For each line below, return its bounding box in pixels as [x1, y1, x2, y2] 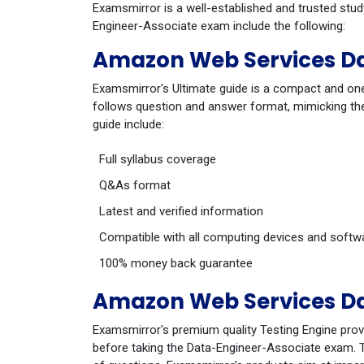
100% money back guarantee [99, 256, 253, 271]
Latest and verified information [99, 204, 263, 219]
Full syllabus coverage [99, 152, 216, 167]
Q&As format [99, 178, 171, 193]
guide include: [93, 117, 164, 132]
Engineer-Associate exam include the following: [93, 19, 345, 33]
